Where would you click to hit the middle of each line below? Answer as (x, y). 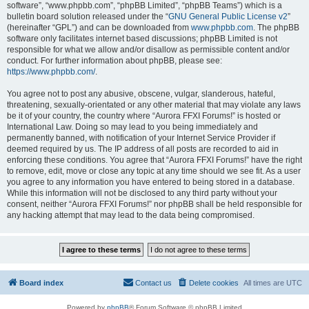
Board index (41, 283)
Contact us (153, 283)
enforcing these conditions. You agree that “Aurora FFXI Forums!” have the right (154, 160)
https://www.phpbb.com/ (51, 72)
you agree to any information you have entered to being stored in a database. (151, 182)
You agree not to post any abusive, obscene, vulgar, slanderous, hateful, (141, 94)
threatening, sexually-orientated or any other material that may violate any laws (154, 105)
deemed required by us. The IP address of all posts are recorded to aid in (143, 149)
